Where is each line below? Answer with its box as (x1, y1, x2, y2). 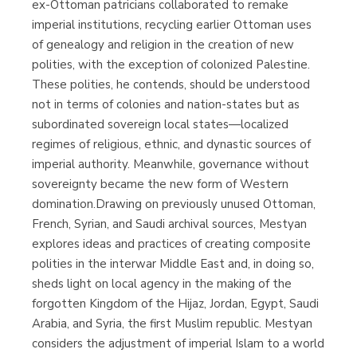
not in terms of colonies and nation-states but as (32, 96, 300, 112)
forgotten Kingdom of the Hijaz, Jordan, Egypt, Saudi (32, 295, 319, 312)
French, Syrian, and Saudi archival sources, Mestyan (32, 215, 307, 232)
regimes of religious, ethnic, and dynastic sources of (32, 135, 311, 152)
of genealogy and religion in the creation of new (32, 36, 294, 53)
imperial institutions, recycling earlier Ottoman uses (32, 16, 312, 33)
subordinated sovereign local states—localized (32, 116, 288, 132)
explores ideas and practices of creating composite (32, 235, 311, 252)
